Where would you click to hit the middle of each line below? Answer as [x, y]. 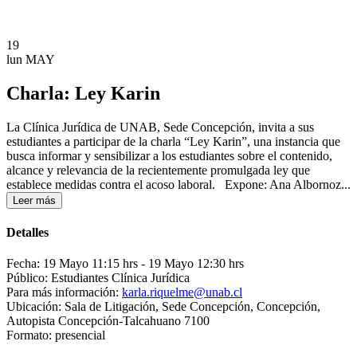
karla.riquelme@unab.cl [182, 292]
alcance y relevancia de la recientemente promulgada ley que [158, 170]
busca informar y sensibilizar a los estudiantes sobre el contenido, [169, 155]
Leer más [34, 200]
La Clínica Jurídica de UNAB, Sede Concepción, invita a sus [160, 127]
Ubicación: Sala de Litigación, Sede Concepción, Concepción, [163, 307]
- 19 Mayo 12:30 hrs [192, 264]
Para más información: [63, 292]
